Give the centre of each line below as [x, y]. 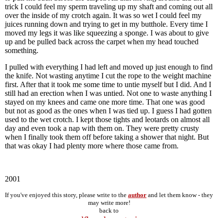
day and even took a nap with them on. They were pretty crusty [102, 128]
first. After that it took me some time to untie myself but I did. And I [108, 84]
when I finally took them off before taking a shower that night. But [107, 137]
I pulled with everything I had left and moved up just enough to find [109, 67]
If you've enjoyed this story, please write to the [66, 195]
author [137, 195]
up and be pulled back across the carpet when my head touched [102, 42]
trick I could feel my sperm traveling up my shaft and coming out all [109, 7]
